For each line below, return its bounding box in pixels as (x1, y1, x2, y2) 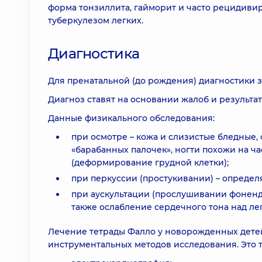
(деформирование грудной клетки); (71, 157, 229, 168)
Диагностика (48, 45, 140, 62)
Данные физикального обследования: (48, 113, 215, 123)
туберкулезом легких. (48, 15, 143, 26)
